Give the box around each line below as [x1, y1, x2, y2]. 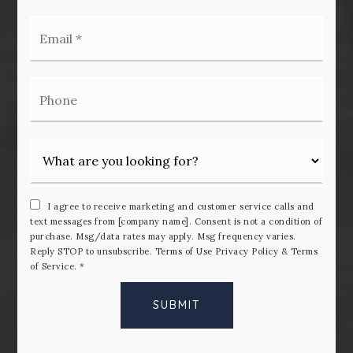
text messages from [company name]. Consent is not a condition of [30, 215, 323, 227]
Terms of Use [154, 245, 213, 257]
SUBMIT [152, 297, 201, 312]
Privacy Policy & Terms [212, 245, 318, 257]
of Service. [30, 260, 77, 272]
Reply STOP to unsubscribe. [30, 245, 155, 257]
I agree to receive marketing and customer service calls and [44, 200, 314, 212]
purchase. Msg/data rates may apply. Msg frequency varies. [30, 230, 296, 242]
